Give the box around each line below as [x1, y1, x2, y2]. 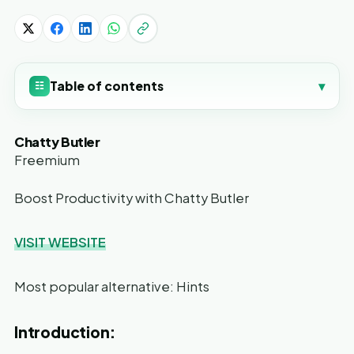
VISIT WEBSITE [14, 233, 106, 250]
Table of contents [50, 78, 164, 94]
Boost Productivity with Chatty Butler [14, 189, 249, 206]
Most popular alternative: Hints [14, 277, 209, 295]
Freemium [14, 151, 80, 168]
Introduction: [14, 322, 115, 341]
